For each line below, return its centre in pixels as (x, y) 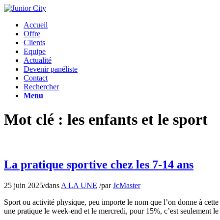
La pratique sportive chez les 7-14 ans (99, 164)
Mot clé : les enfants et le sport (106, 120)
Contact (36, 78)
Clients (34, 42)
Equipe (35, 51)
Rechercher (41, 87)
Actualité (38, 60)
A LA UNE (79, 185)
